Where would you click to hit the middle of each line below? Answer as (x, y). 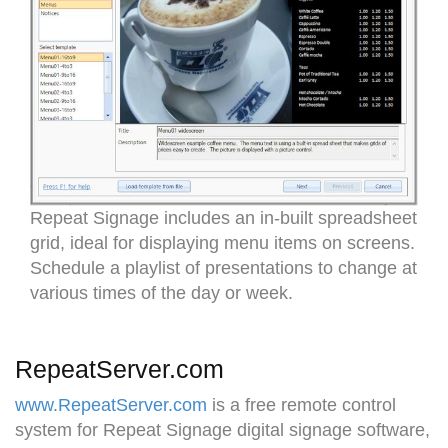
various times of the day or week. (161, 292)
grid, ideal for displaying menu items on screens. (222, 242)
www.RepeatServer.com (111, 404)
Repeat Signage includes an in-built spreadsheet (223, 217)
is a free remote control (301, 404)
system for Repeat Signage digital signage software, (222, 429)
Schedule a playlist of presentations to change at (223, 267)
